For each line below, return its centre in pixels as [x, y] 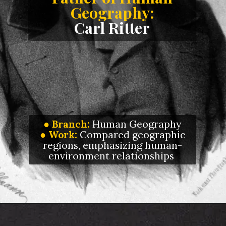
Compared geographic [131, 134]
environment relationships [112, 155]
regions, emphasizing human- [112, 145]
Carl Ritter [112, 28]
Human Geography [136, 124]
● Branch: [67, 124]
